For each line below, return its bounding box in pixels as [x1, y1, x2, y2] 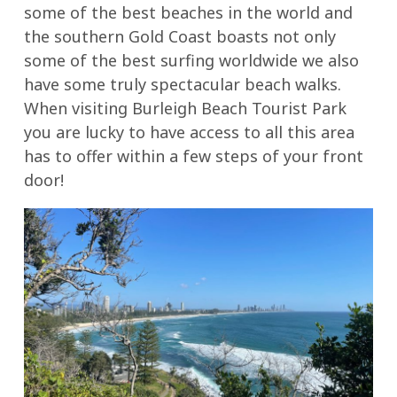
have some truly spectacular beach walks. [23, 74, 341, 95]
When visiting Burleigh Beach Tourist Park [23, 97, 346, 119]
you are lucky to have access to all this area [23, 121, 354, 143]
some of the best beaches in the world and [23, 2, 353, 23]
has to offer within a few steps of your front [23, 145, 363, 167]
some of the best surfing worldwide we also [23, 50, 359, 71]
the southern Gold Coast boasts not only [23, 26, 336, 47]
